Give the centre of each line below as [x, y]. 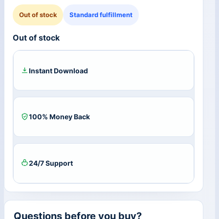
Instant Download [58, 70]
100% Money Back [59, 117]
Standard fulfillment [101, 14]
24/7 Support [51, 163]
